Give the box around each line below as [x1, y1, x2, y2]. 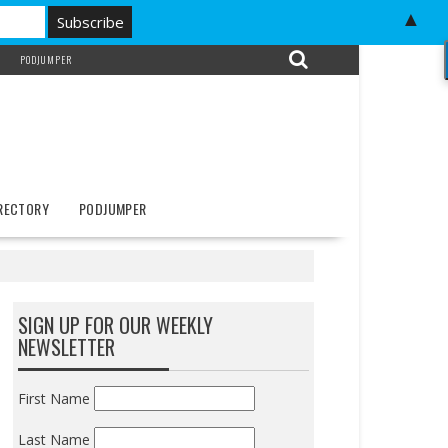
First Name [17, 389, 90, 408]
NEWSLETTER [17, 332, 115, 362]
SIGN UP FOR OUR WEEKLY [17, 310, 213, 340]
